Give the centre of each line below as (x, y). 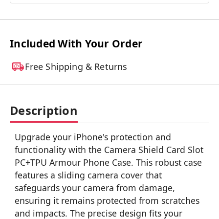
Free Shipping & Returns (76, 66)
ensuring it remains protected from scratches (107, 200)
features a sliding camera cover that (88, 175)
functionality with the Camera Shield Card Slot (109, 149)
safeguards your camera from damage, (95, 187)
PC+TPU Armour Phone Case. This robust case (108, 162)
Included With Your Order (76, 43)
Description (44, 110)
